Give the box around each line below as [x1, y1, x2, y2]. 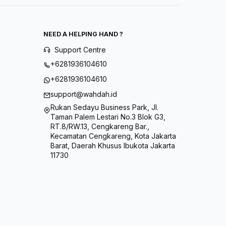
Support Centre [54, 45, 106, 54]
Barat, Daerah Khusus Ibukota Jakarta [50, 141, 175, 150]
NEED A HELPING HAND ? [43, 30, 123, 38]
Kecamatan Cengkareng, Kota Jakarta [50, 131, 176, 140]
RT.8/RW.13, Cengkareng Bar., [50, 122, 149, 131]
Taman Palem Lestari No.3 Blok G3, [50, 112, 165, 121]
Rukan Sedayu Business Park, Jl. [50, 102, 158, 111]
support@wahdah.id [50, 90, 117, 99]
